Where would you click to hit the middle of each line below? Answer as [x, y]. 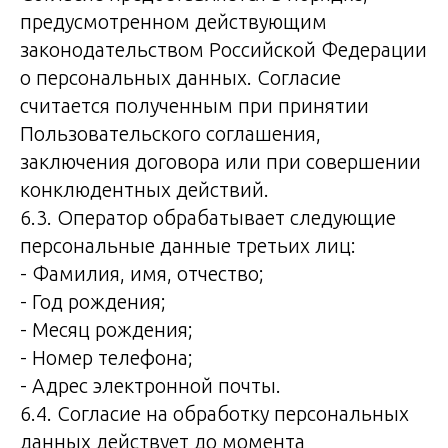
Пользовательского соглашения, [170, 133]
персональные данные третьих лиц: [188, 245]
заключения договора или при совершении [220, 161]
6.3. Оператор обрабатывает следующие [208, 217]
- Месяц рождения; [106, 329]
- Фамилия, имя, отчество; [142, 273]
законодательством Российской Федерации [223, 49]
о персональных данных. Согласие [180, 77]
